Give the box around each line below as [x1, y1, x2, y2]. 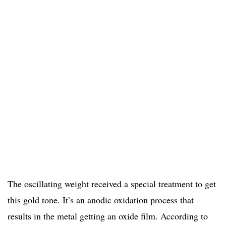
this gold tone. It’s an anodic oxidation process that [8, 194, 194, 206]
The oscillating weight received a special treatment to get [8, 178, 216, 190]
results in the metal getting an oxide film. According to [8, 210, 208, 222]
